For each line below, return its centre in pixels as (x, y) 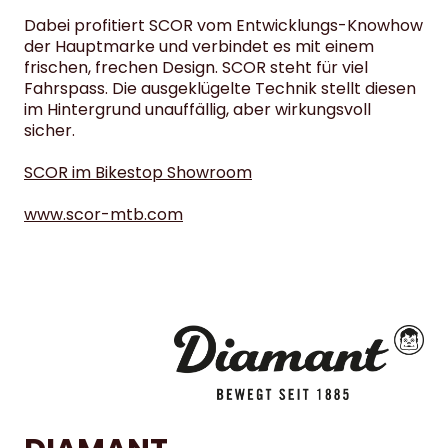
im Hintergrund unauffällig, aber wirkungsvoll (197, 110)
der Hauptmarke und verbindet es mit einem (199, 47)
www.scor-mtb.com (103, 215)
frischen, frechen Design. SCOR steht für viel (196, 68)
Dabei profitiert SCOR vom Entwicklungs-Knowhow (223, 26)
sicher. (49, 131)
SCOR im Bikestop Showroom (138, 173)
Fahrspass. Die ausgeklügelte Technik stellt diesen (220, 89)
